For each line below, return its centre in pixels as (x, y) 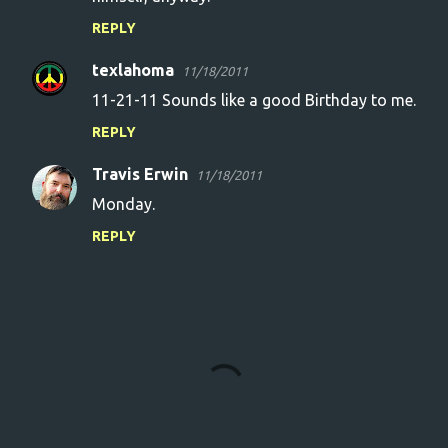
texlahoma (133, 70)
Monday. (123, 204)
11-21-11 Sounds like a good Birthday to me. (254, 100)
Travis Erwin (140, 174)
